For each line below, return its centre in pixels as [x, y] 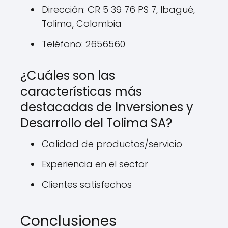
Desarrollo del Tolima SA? [96, 123]
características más [81, 91]
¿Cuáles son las [68, 76]
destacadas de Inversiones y [107, 107]
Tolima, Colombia [82, 24]
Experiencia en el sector [95, 164]
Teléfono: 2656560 [83, 44]
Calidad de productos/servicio [112, 144]
